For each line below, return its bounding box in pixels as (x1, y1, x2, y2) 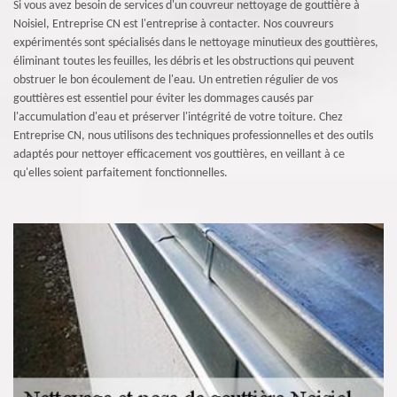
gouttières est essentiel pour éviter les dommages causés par (13, 92, 314, 105)
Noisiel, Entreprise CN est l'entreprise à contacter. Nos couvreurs (13, 18, 333, 31)
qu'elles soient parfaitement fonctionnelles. (13, 167, 228, 180)
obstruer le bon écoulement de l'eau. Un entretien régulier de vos (13, 74, 338, 87)
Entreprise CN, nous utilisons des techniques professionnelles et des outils (13, 129, 373, 143)
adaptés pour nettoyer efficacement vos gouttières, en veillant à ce (13, 148, 345, 161)
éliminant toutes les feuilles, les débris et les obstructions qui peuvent (13, 55, 354, 68)
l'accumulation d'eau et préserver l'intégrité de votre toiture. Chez (13, 111, 343, 124)
